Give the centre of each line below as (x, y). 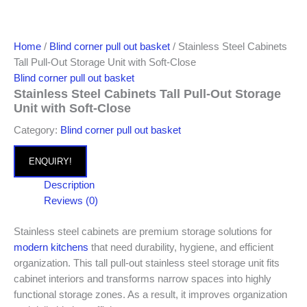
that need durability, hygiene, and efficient (181, 247)
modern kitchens (51, 247)
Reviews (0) (71, 201)
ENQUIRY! (50, 162)
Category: (37, 131)
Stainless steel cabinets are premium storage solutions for (143, 231)
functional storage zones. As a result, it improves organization (150, 294)
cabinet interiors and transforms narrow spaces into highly (143, 279)
